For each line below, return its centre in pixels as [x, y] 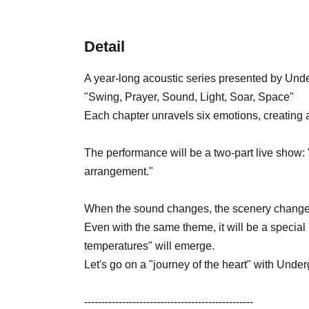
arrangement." [119, 171]
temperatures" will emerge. [149, 246]
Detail [104, 47]
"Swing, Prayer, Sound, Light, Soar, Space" [189, 97]
